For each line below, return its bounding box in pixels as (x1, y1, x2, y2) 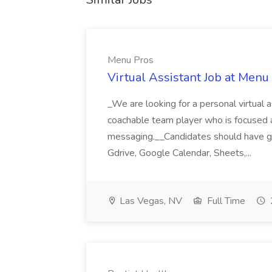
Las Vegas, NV (117, 194, 182, 208)
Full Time (205, 194, 245, 208)
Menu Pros (107, 53, 154, 67)
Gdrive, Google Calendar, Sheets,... (107, 146, 254, 160)
